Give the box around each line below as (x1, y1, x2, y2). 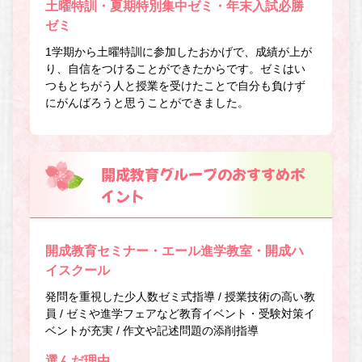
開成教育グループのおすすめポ (101, 162, 305, 184)
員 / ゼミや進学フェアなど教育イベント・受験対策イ (45, 307, 316, 321)
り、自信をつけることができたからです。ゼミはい (45, 61, 306, 75)
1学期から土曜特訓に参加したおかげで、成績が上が (45, 44, 313, 58)
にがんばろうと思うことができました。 (45, 95, 250, 109)
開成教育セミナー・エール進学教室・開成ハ (45, 244, 305, 259)
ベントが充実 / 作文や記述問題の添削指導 (45, 324, 259, 338)
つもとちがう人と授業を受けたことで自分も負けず (45, 78, 306, 92)
